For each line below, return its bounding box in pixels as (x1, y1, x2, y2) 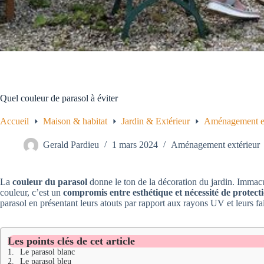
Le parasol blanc (20, 247, 77, 257)
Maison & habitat (43, 116, 107, 127)
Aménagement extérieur (171, 140, 260, 150)
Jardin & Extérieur (121, 116, 190, 127)
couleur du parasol (12, 177, 87, 187)
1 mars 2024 (112, 140, 158, 150)
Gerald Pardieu (43, 140, 99, 150)
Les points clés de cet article (8, 235, 135, 247)
